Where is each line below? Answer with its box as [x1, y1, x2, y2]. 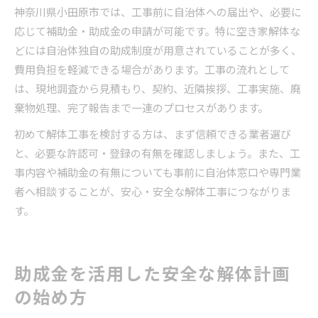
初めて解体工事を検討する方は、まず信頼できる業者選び [14, 126, 291, 145]
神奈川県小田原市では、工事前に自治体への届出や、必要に [14, 4, 302, 23]
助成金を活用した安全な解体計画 [14, 261, 291, 290]
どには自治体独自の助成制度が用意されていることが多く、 [14, 43, 302, 61]
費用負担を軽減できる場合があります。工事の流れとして [14, 62, 290, 80]
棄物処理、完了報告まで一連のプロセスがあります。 [14, 100, 268, 119]
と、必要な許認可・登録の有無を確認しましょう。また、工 [14, 146, 300, 164]
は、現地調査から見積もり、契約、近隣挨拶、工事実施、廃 [14, 81, 301, 99]
